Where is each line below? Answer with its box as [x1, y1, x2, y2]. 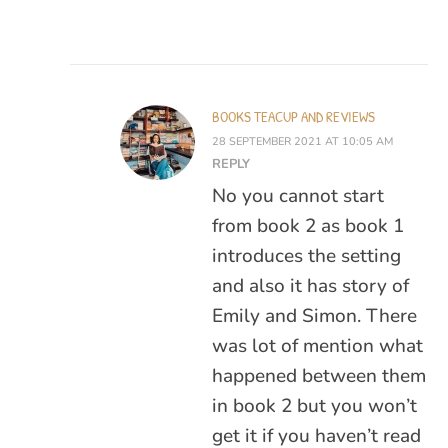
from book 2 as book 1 [212, 212, 404, 239]
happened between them [212, 362, 426, 389]
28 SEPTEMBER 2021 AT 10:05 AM [212, 133, 393, 149]
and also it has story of [212, 272, 409, 299]
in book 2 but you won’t [212, 392, 417, 419]
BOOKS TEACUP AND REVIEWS [212, 105, 375, 127]
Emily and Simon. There [212, 302, 417, 329]
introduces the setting [212, 242, 401, 269]
